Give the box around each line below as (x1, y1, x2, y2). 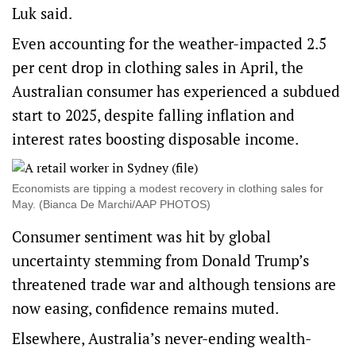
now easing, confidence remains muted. (12, 298, 279, 318)
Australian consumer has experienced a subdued (12, 81, 340, 101)
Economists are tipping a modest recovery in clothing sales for (12, 182, 323, 195)
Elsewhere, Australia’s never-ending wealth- (12, 328, 311, 348)
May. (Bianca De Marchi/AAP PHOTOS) (12, 198, 211, 211)
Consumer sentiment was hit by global (12, 226, 271, 246)
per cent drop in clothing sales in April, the (12, 57, 304, 77)
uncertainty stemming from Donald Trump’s (12, 250, 309, 270)
